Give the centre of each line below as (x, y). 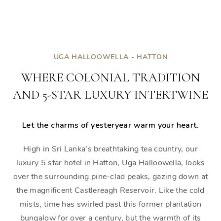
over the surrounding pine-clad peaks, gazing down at (110, 177)
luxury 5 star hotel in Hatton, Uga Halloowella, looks (110, 163)
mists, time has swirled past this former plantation (110, 204)
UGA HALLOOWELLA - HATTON (110, 57)
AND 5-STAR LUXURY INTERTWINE (110, 95)
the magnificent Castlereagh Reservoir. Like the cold (110, 190)
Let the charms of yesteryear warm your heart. (110, 125)
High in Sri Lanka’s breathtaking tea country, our (110, 149)
